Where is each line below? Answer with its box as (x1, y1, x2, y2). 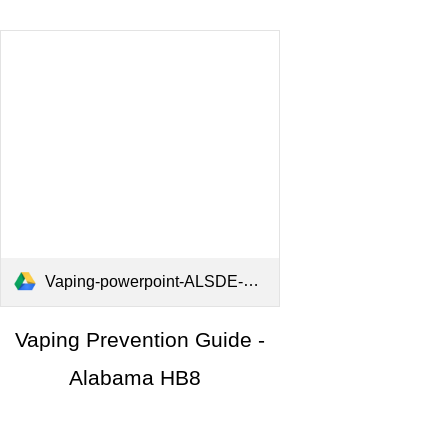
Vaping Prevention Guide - (15, 328, 265, 353)
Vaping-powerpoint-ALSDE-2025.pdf (44, 273, 243, 291)
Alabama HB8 (69, 366, 201, 391)
